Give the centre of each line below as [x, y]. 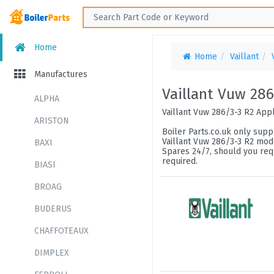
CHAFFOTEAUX [61, 231]
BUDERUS [53, 209]
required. [180, 161]
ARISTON [52, 121]
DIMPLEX [52, 253]
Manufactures [60, 74]
